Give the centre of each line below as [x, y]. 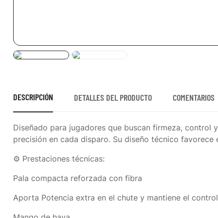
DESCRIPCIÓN [33, 97]
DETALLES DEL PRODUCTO [113, 97]
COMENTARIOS [194, 97]
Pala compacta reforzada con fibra [78, 178]
